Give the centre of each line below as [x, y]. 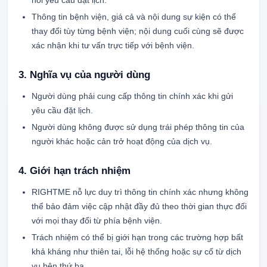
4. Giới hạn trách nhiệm [74, 171]
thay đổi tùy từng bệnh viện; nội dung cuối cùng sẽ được [138, 31]
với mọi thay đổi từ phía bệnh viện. [97, 221]
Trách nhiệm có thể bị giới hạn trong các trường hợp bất [137, 237]
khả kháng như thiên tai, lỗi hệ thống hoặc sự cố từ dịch [136, 252]
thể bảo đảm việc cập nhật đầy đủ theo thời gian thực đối [139, 206]
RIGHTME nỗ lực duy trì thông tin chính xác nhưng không [140, 192]
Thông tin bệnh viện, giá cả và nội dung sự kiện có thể [134, 17]
